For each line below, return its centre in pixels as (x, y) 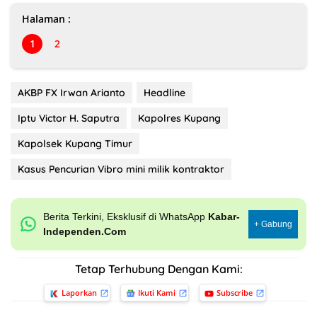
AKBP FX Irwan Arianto (71, 92)
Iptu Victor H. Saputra (69, 118)
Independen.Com (84, 231)
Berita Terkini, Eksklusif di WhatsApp (125, 216)
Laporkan (79, 292)
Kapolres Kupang (179, 118)
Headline (165, 92)
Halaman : (46, 18)
